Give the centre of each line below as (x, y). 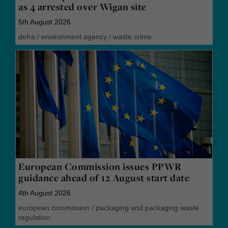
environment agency (74, 36)
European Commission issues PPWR (100, 167)
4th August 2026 (45, 193)
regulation (34, 218)
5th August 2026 (45, 22)
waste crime (132, 36)
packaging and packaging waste (147, 208)
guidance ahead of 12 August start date (104, 178)
